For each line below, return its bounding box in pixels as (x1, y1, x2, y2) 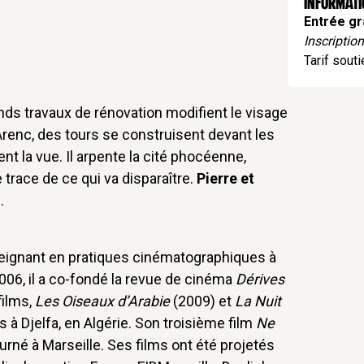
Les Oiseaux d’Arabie (35, 292, 170, 310)
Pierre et (197, 169, 254, 187)
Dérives (236, 270, 284, 288)
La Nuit (235, 292, 281, 310)
